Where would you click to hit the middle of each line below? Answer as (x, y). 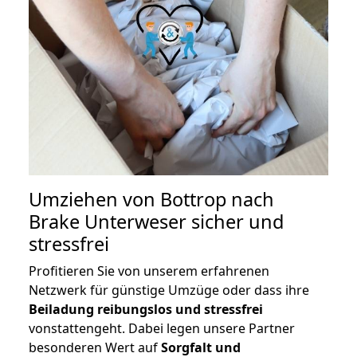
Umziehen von (94, 200)
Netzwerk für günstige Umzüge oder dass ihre (169, 290)
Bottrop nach (217, 200)
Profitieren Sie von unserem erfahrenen (149, 271)
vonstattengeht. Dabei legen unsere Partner (162, 329)
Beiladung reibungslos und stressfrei (146, 310)
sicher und (235, 222)
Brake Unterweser (108, 222)
